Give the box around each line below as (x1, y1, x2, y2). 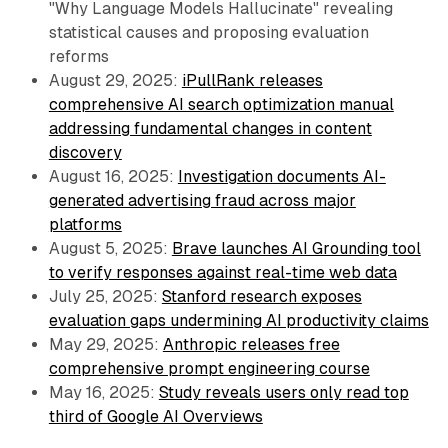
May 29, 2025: (48, 334, 163, 354)
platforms (48, 214, 122, 234)
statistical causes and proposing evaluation (48, 22, 369, 42)
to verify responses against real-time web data (48, 262, 397, 282)
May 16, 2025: (48, 382, 159, 402)
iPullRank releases (181, 70, 323, 90)
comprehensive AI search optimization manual (48, 94, 394, 114)
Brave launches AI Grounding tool (171, 238, 421, 258)
